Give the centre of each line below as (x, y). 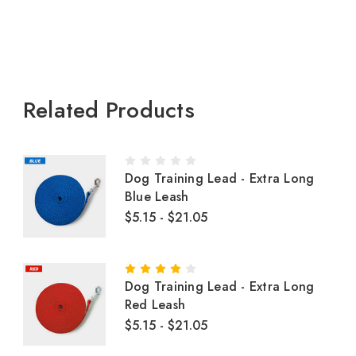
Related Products (108, 110)
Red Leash (155, 305)
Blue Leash (157, 197)
